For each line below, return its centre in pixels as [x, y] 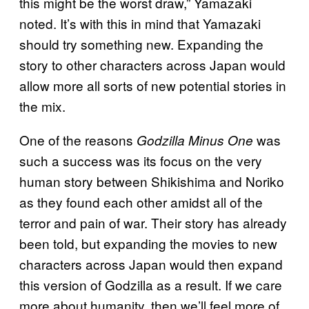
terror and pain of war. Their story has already [153, 222]
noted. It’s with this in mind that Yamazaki [140, 23]
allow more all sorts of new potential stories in [153, 85]
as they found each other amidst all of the [141, 201]
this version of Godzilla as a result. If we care [151, 284]
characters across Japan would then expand [151, 263]
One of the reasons [78, 139]
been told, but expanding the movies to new [148, 243]
